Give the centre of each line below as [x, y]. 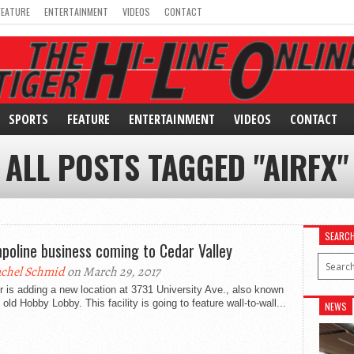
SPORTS [28, 119]
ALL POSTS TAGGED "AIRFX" [177, 167]
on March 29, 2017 [113, 272]
